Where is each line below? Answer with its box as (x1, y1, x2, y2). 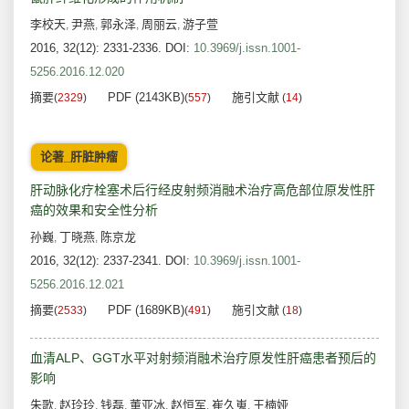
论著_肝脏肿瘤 (40, 150, 118, 164)
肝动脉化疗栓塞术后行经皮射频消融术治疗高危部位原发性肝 (30, 183, 375, 198)
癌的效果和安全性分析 (30, 203, 158, 218)
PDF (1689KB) (108, 303, 184, 318)
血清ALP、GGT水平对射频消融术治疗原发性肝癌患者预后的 (30, 351, 376, 366)
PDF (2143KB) (108, 90, 184, 105)
